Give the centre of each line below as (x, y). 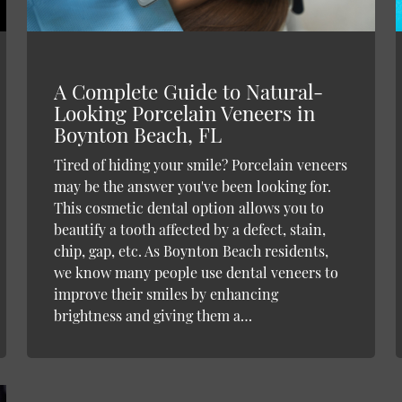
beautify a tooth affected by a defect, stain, (189, 230)
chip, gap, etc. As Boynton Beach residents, (191, 251)
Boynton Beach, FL (137, 135)
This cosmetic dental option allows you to (188, 208)
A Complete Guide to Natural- (188, 92)
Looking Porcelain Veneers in (184, 114)
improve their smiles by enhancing (166, 294)
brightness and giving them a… (153, 316)
